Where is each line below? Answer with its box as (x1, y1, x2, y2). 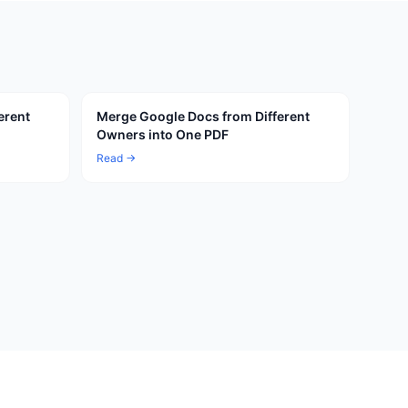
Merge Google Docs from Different (97, 108, 310, 124)
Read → (97, 151, 136, 165)
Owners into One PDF (97, 127, 229, 142)
